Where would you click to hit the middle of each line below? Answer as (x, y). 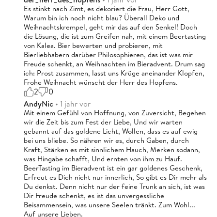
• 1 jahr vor (73, 103)
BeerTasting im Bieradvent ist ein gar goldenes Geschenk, (113, 168)
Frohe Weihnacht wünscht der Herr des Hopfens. (101, 82)
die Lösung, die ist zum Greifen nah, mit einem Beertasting (115, 36)
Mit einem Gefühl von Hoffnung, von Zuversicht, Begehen (115, 112)
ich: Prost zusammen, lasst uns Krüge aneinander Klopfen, (114, 73)
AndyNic (39, 103)
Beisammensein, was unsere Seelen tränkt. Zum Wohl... (109, 204)
